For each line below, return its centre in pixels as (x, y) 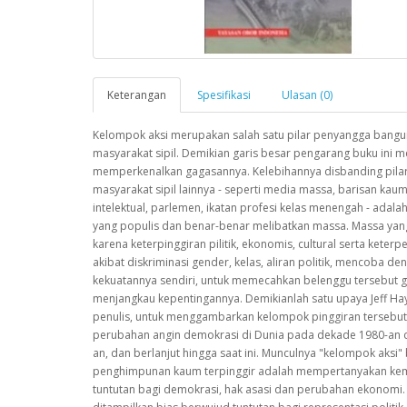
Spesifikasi (224, 95)
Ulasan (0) (307, 95)
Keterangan (137, 95)
